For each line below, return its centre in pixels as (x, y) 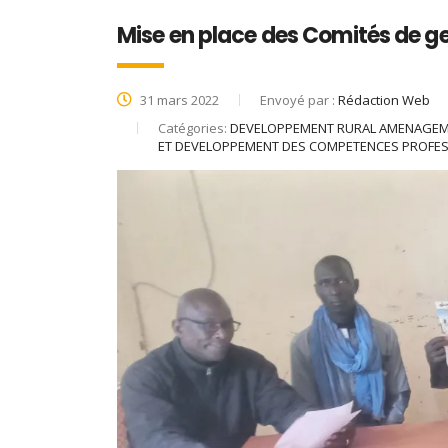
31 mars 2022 (178, 100)
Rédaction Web (384, 100)
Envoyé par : (299, 100)
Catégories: (194, 128)
